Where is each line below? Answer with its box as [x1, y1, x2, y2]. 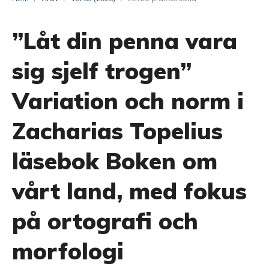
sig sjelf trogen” [12, 56, 192, 85]
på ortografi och [12, 207, 198, 235]
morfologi [12, 237, 124, 265]
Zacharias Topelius [12, 116, 223, 145]
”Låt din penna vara [12, 26, 237, 55]
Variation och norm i [12, 86, 244, 115]
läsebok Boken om [12, 147, 217, 175]
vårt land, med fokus [12, 177, 247, 205]
